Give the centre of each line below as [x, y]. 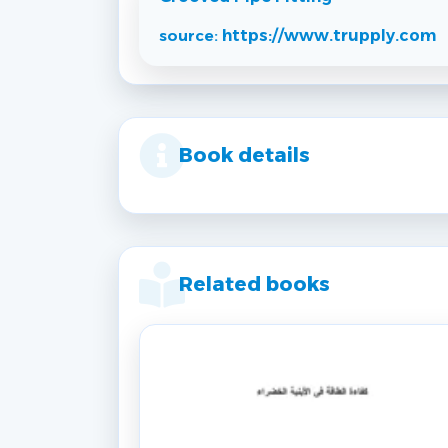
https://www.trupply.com [329, 36]
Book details [244, 155]
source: [190, 36]
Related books [254, 284]
